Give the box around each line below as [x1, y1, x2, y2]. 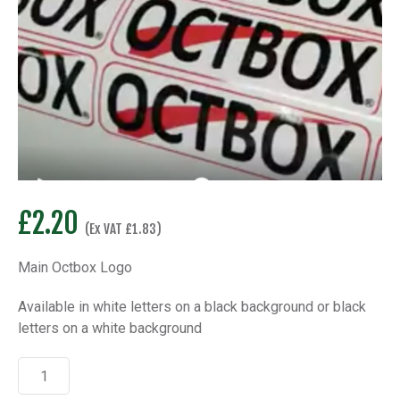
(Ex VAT [85, 221, 125, 238]
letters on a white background [18, 320, 202, 337]
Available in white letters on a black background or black [18, 298, 366, 316]
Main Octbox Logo [18, 259, 132, 277]
